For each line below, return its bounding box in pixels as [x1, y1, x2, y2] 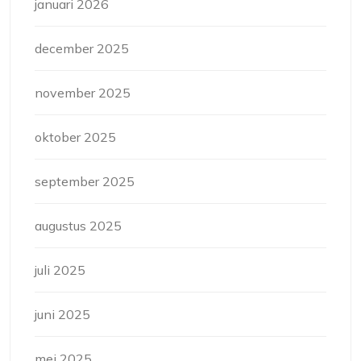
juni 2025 [35, 306, 90, 323]
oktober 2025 [35, 129, 116, 146]
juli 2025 [35, 262, 85, 279]
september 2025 [35, 173, 135, 190]
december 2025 [35, 40, 129, 57]
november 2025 [35, 85, 131, 102]
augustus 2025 [35, 218, 122, 234]
